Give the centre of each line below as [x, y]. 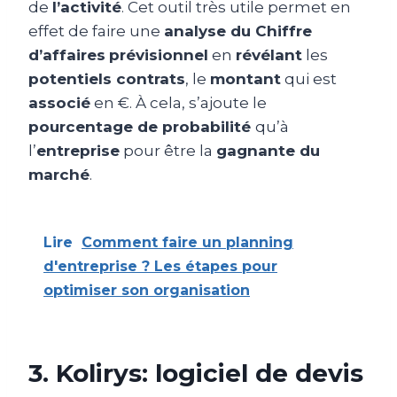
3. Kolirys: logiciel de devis [196, 373]
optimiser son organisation [147, 290]
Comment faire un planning [187, 242]
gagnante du [268, 150]
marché [59, 174]
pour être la [168, 150]
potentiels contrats [107, 78]
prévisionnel [159, 54]
